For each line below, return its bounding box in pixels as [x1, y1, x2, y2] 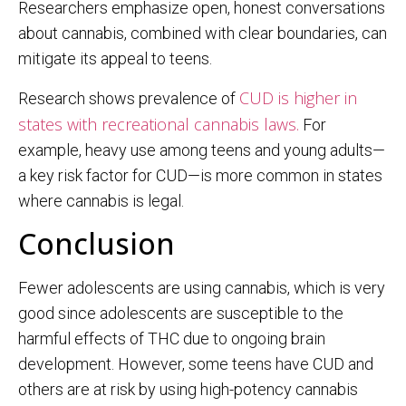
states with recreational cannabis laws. [18, 112, 299, 135]
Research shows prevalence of [18, 88, 239, 108]
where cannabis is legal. [18, 190, 184, 210]
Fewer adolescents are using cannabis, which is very [18, 278, 385, 298]
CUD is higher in [239, 86, 357, 109]
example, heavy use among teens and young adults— [18, 140, 385, 159]
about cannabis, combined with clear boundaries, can [18, 24, 387, 43]
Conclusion [18, 224, 175, 264]
